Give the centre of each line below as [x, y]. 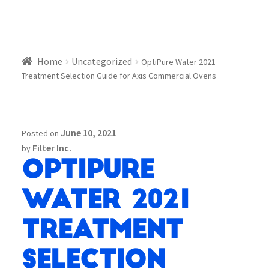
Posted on [41, 133]
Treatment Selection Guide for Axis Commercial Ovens [119, 75]
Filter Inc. [52, 147]
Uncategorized [102, 61]
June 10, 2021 [88, 132]
